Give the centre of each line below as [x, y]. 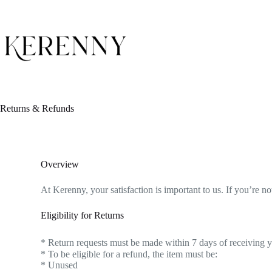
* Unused [59, 265]
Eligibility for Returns [83, 215]
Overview [60, 164]
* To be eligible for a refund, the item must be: [129, 254]
